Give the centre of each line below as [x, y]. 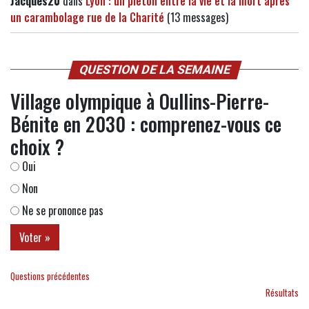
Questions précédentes [50, 276]
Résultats [282, 292]
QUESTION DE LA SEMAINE [154, 69]
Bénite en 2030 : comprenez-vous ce [146, 123]
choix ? [37, 146]
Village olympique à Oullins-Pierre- [140, 101]
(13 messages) [196, 17]
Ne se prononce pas [61, 210]
